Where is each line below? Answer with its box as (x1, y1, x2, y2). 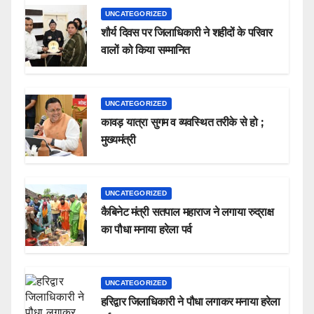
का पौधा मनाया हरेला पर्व (101, 223, 191, 237)
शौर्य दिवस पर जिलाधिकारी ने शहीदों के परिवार (101, 26, 273, 40)
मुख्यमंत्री (101, 133, 136, 147)
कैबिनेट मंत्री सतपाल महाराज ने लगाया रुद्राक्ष (101, 205, 273, 219)
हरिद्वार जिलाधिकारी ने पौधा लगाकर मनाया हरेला (101, 295, 280, 309)
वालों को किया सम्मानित (101, 43, 190, 57)
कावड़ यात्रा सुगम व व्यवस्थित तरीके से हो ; (101, 116, 263, 130)
